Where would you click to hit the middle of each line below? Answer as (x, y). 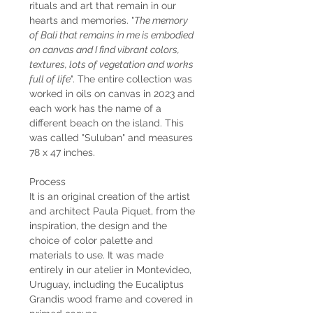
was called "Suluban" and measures (111, 137)
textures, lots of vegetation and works (111, 64)
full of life (50, 79)
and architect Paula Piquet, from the (112, 211)
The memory (161, 20)
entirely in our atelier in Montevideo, (110, 269)
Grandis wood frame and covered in (111, 299)
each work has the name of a (95, 108)
